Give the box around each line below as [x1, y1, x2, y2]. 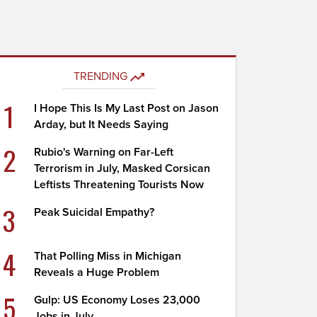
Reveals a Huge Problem [34, 265, 160, 279]
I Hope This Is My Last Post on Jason [34, 101, 219, 115]
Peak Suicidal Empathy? [34, 205, 155, 219]
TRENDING [73, 69, 127, 83]
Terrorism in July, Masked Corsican [34, 161, 211, 175]
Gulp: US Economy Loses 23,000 [34, 293, 201, 307]
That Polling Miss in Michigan [34, 249, 182, 263]
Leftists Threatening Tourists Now [34, 178, 204, 192]
